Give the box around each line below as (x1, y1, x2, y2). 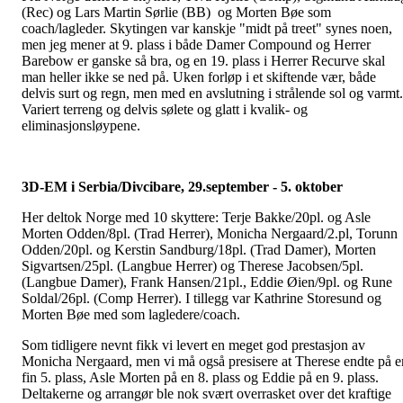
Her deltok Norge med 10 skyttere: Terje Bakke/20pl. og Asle (22, 210, 371, 226)
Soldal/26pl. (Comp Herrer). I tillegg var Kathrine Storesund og (22, 291, 381, 307)
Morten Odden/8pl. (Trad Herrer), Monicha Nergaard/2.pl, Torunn (22, 226, 398, 242)
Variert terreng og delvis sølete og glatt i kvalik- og (22, 102, 308, 118)
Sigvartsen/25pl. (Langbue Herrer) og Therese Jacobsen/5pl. (22, 258, 363, 274)
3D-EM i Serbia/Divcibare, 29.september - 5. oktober (22, 179, 343, 195)
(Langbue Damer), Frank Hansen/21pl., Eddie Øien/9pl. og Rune (22, 274, 392, 291)
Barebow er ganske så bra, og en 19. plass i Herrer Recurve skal (22, 53, 385, 69)
